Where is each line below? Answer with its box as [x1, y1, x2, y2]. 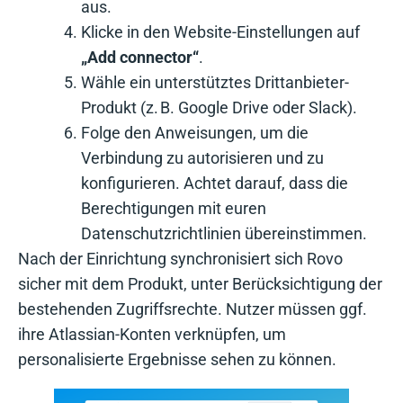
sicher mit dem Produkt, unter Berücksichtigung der [18, 274, 382, 294]
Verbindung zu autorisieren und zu [81, 148, 324, 168]
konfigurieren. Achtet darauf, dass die [81, 174, 348, 193]
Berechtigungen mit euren [81, 199, 266, 219]
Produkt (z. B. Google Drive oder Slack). [81, 98, 357, 118]
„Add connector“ [81, 48, 199, 67]
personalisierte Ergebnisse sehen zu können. [18, 350, 336, 370]
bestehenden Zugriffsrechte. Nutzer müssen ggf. [18, 300, 367, 319]
